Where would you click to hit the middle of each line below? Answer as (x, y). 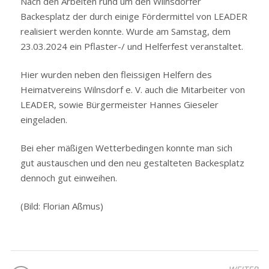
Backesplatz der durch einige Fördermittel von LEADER (134, 16)
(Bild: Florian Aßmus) (62, 206)
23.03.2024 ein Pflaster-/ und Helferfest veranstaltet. (132, 46)
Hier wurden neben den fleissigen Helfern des (116, 74)
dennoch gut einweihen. (69, 178)
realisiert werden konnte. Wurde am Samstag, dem (126, 31)
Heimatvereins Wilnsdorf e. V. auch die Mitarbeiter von (133, 89)
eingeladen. (44, 119)
